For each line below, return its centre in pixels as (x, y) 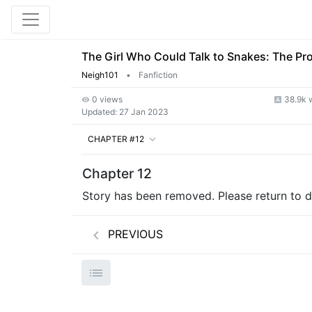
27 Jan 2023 (143, 112)
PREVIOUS (134, 234)
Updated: (99, 112)
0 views (106, 99)
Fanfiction (157, 75)
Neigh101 (100, 75)
